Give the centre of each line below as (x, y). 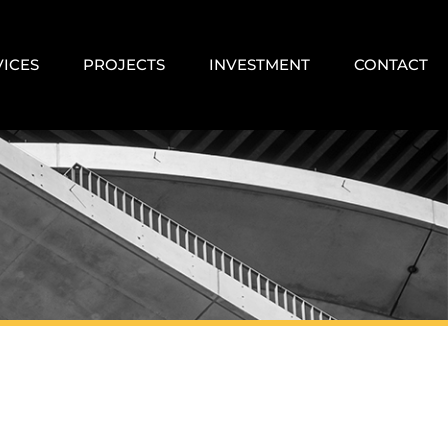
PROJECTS (123, 64)
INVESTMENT (259, 64)
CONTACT (390, 64)
